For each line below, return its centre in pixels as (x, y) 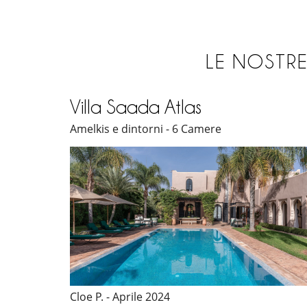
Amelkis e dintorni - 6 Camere (146, 129)
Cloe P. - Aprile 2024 (120, 296)
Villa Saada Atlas (136, 107)
